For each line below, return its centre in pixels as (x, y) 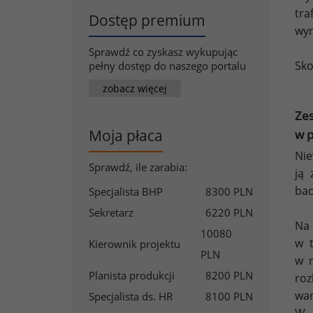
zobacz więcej (135, 88)
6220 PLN (229, 212)
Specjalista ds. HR (131, 296)
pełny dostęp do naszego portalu (167, 66)
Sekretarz (111, 212)
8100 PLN (229, 296)
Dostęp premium (147, 20)
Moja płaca (126, 136)
